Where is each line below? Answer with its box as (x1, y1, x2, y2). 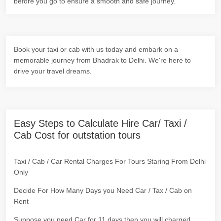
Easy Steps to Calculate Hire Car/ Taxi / (14, 118, 187, 129)
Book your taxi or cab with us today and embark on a (14, 45, 178, 53)
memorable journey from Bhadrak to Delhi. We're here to (14, 56, 191, 64)
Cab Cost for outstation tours (14, 130, 141, 141)
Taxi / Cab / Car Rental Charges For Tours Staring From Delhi (14, 157, 206, 165)
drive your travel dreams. (14, 67, 92, 75)
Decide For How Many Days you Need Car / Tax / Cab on (14, 186, 192, 194)
